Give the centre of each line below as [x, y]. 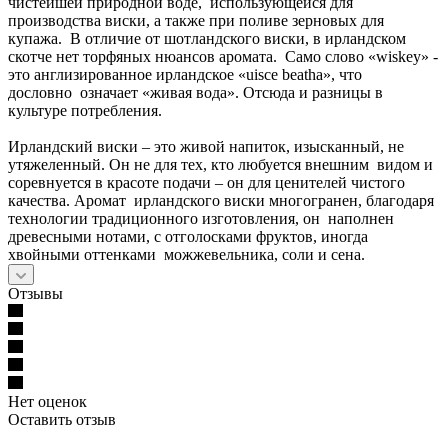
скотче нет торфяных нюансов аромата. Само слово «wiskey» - [223, 56]
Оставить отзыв [62, 419]
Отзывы [35, 293]
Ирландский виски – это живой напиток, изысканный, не [206, 146]
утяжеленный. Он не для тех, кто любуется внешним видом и [220, 164]
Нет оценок [47, 401]
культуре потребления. [85, 110]
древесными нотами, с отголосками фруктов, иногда [188, 236]
